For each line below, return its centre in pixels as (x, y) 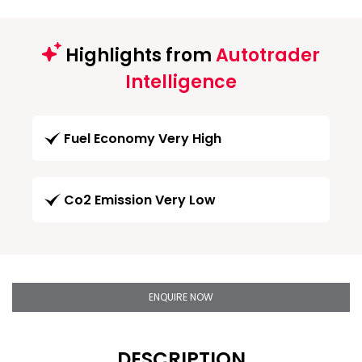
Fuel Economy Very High (143, 138)
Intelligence (181, 82)
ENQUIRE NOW (181, 297)
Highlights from (139, 55)
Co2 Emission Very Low (140, 200)
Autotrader (268, 55)
